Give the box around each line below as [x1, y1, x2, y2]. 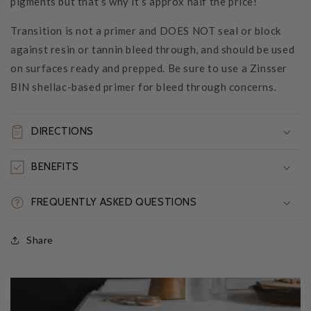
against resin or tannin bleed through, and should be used [10, 43, 295, 56]
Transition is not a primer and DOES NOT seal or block [10, 24, 281, 37]
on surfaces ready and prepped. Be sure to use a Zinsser [10, 62, 288, 75]
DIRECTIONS [31, 125, 94, 138]
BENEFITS [31, 160, 79, 174]
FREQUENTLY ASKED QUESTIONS [31, 196, 197, 209]
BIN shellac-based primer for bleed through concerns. [10, 81, 277, 94]
